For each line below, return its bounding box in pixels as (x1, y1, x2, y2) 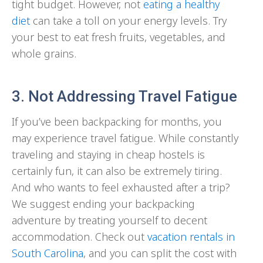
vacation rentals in (147, 229, 235, 244)
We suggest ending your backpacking (12, 196, 195, 211)
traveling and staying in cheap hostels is (12, 147, 205, 161)
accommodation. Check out (12, 229, 147, 244)
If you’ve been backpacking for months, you (12, 114, 222, 129)
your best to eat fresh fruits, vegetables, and (12, 29, 225, 44)
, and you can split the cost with (83, 245, 237, 260)
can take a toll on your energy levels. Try (30, 13, 227, 28)
